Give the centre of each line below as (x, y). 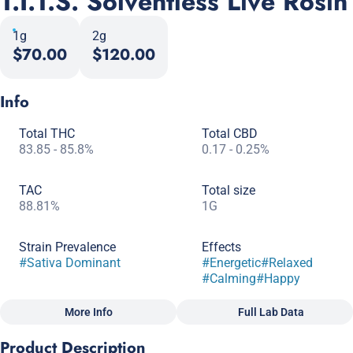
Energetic (235, 263)
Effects (221, 247)
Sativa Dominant (74, 263)
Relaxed (291, 263)
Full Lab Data (271, 312)
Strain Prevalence (67, 247)
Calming (233, 279)
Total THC (47, 134)
